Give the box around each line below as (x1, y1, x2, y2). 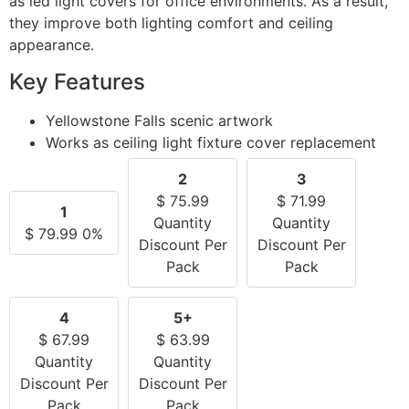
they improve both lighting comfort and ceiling (9, 14, 333, 33)
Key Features (9, 68, 145, 95)
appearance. (9, 36, 94, 55)
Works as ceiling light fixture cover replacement (46, 132, 376, 152)
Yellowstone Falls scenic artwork (46, 110, 273, 130)
